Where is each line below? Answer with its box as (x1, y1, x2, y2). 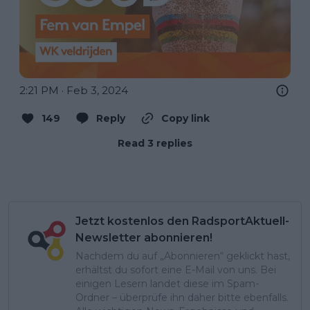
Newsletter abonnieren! (75, 231, 212, 244)
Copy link (161, 112, 210, 125)
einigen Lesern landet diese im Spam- (75, 277, 259, 290)
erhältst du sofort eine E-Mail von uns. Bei (75, 264, 276, 276)
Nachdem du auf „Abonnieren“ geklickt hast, (75, 250, 290, 262)
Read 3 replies (118, 137, 192, 149)
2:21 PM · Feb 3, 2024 (19, 84, 128, 97)
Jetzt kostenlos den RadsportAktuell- (75, 215, 289, 228)
